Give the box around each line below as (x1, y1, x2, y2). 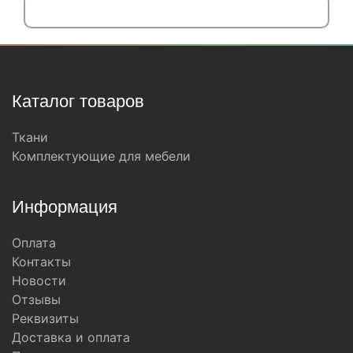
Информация (12, 196, 117, 217)
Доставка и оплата (12, 329, 130, 345)
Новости (12, 272, 66, 288)
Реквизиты (12, 310, 79, 326)
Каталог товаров (12, 91, 144, 111)
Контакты (12, 253, 71, 269)
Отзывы (12, 291, 61, 307)
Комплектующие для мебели (12, 147, 191, 164)
